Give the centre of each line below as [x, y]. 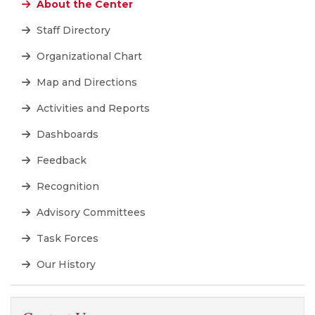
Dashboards [66, 135]
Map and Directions [85, 83]
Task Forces [66, 239]
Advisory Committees [90, 213]
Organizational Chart [88, 57]
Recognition [66, 187]
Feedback [60, 161]
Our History [65, 265]
